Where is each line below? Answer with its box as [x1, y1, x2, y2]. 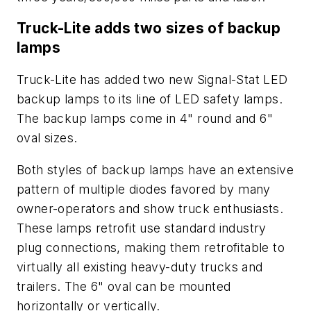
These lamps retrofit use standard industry [17, 220, 267, 235]
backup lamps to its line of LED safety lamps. [17, 92, 283, 107]
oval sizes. [17, 131, 78, 146]
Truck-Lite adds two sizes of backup [17, 19, 280, 37]
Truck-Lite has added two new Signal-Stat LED [17, 72, 288, 87]
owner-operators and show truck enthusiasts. [17, 201, 284, 216]
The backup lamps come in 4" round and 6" [17, 111, 273, 126]
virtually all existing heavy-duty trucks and [17, 259, 263, 274]
